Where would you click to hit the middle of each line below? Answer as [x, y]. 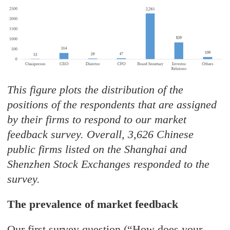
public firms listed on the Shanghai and [97, 149]
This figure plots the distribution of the [95, 90]
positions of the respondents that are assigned [112, 105]
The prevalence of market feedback [93, 204]
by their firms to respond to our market [97, 120]
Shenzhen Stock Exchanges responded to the [109, 164]
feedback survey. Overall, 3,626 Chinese [101, 135]
